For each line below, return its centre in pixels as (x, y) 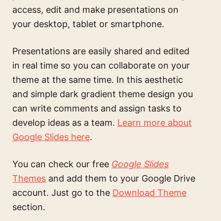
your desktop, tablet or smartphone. (88, 24)
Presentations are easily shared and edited (101, 51)
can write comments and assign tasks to (97, 108)
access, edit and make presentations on (95, 9)
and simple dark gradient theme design (94, 94)
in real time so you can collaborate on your (101, 65)
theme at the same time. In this (78, 79)
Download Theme (149, 192)
